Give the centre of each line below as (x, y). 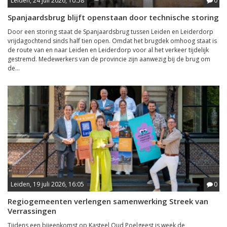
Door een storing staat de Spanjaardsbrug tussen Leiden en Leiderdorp (110, 32)
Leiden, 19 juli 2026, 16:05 (47, 184)
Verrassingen (32, 211)
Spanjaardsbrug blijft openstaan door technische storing (113, 17)
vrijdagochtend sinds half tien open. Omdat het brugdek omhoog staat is (112, 41)
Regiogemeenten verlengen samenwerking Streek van (108, 201)
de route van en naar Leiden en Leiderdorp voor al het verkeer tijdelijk (108, 50)
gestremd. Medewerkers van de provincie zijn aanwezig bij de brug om (109, 59)
